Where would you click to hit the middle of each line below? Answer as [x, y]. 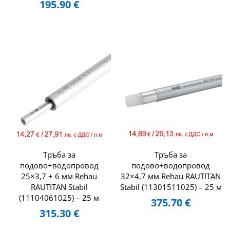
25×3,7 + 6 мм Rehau [59, 176]
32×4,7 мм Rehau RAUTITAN [171, 176]
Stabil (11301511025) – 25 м [171, 187]
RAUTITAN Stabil [59, 187]
